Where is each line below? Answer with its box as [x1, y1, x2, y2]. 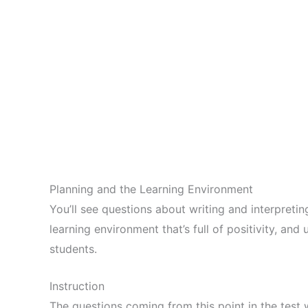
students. [49, 241, 97, 256]
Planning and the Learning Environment [49, 181, 253, 196]
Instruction [49, 279, 104, 294]
